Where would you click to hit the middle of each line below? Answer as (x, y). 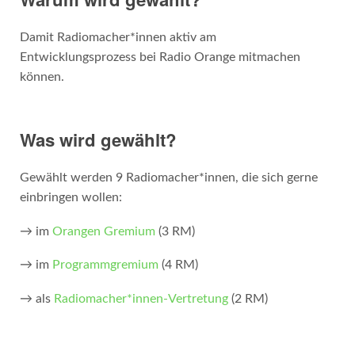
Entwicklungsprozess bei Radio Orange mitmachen (160, 57)
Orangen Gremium (103, 231)
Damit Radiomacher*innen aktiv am (118, 37)
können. (42, 76)
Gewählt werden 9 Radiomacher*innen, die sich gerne (168, 177)
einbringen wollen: (71, 197)
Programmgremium (105, 265)
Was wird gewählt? (98, 139)
